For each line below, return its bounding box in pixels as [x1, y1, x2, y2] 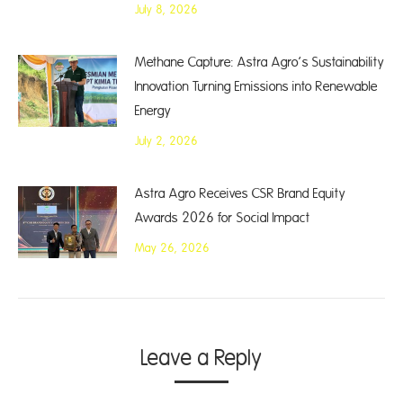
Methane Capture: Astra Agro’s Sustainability [135, 55, 384, 70]
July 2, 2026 [135, 135, 198, 148]
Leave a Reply [140, 346, 263, 371]
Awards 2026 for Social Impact [135, 210, 310, 226]
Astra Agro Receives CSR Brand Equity [135, 186, 345, 201]
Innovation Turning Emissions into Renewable [135, 79, 378, 94]
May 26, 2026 [135, 242, 210, 255]
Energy [135, 103, 171, 119]
